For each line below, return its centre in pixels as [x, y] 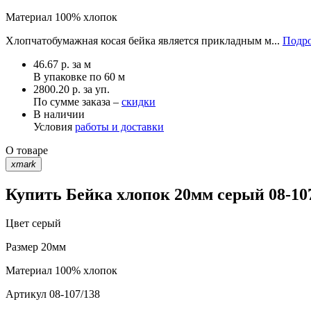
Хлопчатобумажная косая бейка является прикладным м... [144, 40]
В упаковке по [69, 76]
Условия [54, 126]
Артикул [26, 294]
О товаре [27, 150]
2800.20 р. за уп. [72, 89]
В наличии [59, 114]
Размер [22, 247]
